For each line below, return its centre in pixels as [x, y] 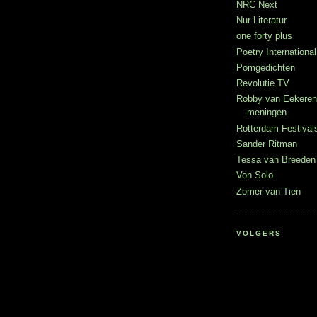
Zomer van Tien [269, 191]
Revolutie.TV [263, 83]
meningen [267, 113]
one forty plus [264, 36]
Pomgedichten [266, 67]
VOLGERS [259, 233]
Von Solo [255, 175]
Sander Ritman [267, 144]
